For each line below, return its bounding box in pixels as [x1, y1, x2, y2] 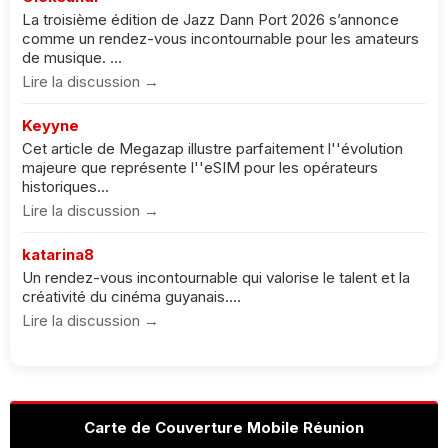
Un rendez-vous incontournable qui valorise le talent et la [22, 268, 410, 287]
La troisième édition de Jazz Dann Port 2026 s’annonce [22, 10, 399, 29]
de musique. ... [22, 48, 122, 67]
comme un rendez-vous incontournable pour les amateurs [22, 29, 419, 48]
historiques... [22, 177, 109, 196]
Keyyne [22, 116, 79, 135]
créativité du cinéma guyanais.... [22, 287, 241, 306]
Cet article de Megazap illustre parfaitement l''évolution [22, 139, 403, 158]
